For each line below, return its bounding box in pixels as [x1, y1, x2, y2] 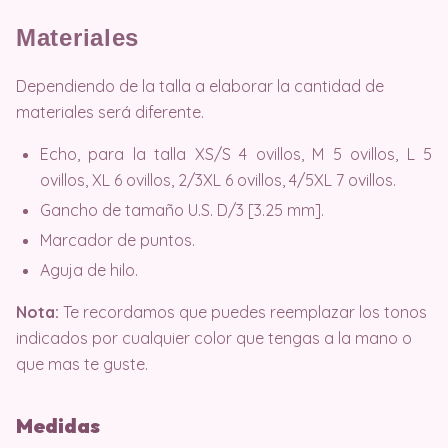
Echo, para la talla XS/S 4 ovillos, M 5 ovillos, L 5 [40, 144, 432, 164]
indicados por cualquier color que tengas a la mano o [16, 328, 412, 348]
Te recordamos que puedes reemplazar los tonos [59, 302, 427, 322]
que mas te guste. [16, 354, 148, 374]
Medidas [16, 413, 100, 438]
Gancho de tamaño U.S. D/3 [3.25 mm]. [40, 200, 324, 220]
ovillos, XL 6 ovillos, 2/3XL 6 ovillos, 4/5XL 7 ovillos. [40, 170, 396, 190]
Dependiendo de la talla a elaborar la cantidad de [16, 76, 384, 96]
